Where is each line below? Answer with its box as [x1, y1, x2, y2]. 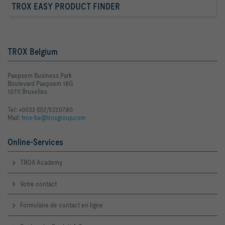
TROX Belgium [8, 46, 58, 57]
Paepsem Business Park [8, 71, 72, 80]
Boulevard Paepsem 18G [8, 79, 73, 88]
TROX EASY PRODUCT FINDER [12, 1, 120, 12]
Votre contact [20, 179, 57, 188]
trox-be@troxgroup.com [22, 114, 85, 122]
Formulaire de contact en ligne [20, 201, 103, 209]
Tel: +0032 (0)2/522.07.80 [8, 105, 73, 114]
